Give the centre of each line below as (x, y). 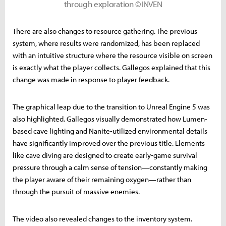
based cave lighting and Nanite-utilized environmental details (110, 131)
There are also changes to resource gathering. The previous (105, 31)
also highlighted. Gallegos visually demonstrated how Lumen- (110, 119)
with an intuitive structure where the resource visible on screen (112, 55)
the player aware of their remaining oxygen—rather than (102, 179)
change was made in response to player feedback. (91, 79)
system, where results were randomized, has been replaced (106, 43)
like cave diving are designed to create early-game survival (105, 155)
